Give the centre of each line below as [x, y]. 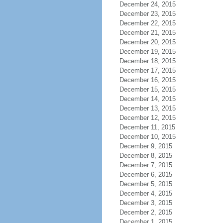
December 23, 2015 [147, 14]
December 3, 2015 [146, 203]
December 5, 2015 [146, 184]
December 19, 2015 [147, 52]
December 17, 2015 [147, 70]
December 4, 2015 [146, 193]
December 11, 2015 [147, 127]
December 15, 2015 [147, 89]
